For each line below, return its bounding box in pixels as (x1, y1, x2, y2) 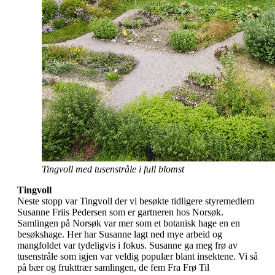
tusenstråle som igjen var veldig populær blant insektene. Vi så (17, 250, 258, 261)
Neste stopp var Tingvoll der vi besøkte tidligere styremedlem (17, 195, 254, 206)
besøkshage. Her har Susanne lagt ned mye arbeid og (17, 228, 222, 239)
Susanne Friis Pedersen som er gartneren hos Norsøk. (17, 206, 223, 217)
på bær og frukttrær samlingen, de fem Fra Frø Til (17, 261, 209, 273)
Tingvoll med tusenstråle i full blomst (42, 163, 184, 174)
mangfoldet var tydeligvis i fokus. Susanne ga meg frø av (17, 239, 238, 250)
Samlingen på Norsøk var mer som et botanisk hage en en (17, 217, 240, 228)
